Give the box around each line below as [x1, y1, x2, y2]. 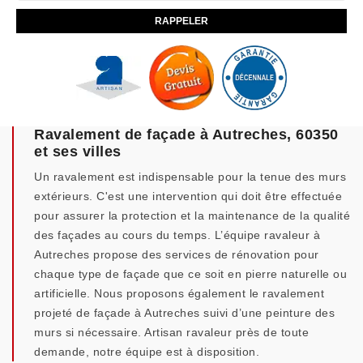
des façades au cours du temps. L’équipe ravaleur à [34, 228, 320, 241]
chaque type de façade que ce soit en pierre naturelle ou [34, 267, 347, 280]
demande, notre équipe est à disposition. [34, 345, 259, 358]
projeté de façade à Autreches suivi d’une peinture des [34, 306, 335, 319]
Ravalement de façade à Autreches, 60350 [34, 126, 339, 143]
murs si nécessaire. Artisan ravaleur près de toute [34, 326, 309, 339]
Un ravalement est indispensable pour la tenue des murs [34, 170, 346, 183]
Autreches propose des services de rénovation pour [34, 248, 319, 261]
